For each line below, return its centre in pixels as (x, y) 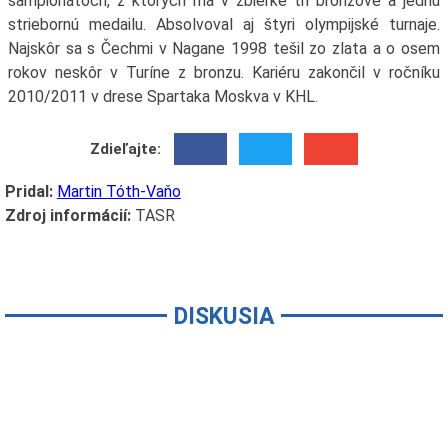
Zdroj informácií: (67, 216)
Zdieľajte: (126, 148)
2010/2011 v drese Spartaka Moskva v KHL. (162, 97)
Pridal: (28, 192)
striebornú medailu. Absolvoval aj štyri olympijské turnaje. (224, 25)
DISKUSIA (224, 317)
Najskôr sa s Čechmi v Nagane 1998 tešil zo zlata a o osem (224, 49)
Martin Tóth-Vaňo (118, 192)
